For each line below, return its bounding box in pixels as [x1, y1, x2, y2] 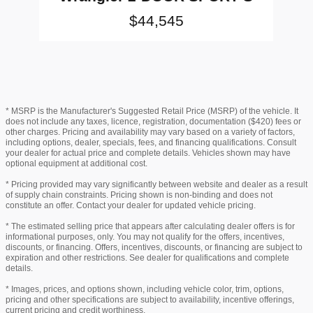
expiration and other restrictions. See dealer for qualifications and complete [6, 252, 289, 263]
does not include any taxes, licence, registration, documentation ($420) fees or [6, 116, 301, 126]
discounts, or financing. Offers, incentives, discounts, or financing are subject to [6, 242, 303, 252]
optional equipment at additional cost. [6, 158, 147, 168]
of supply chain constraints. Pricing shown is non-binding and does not [6, 189, 272, 200]
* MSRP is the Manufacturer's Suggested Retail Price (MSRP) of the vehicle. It [6, 105, 298, 116]
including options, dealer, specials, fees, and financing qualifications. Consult [6, 137, 296, 147]
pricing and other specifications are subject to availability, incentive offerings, [6, 294, 294, 305]
